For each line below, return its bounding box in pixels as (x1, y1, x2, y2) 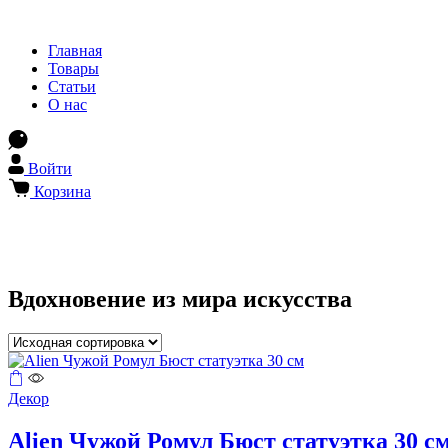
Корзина (34, 183, 91, 200)
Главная (48, 42, 102, 59)
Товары (48, 60, 99, 77)
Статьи (48, 78, 96, 95)
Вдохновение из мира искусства (8, 285, 352, 312)
